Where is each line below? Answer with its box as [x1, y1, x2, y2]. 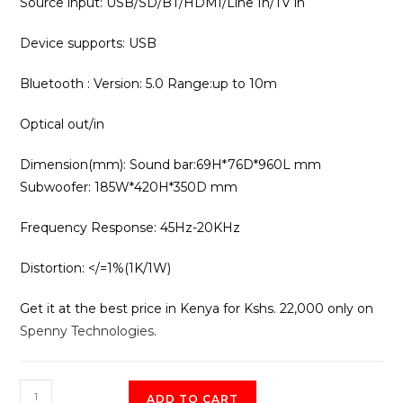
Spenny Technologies [20, 323, 155, 339]
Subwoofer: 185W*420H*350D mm [20, 179, 238, 195]
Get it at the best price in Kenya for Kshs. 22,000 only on [20, 300, 374, 317]
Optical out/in [20, 116, 105, 132]
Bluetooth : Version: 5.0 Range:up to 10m [20, 76, 278, 92]
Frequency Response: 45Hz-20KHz [20, 219, 241, 236]
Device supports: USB [20, 35, 157, 51]
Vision [19, 381, 57, 398]
